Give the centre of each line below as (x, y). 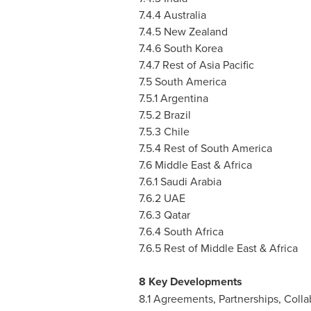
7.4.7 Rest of (169, 65)
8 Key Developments (190, 281)
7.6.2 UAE (162, 198)
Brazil (177, 115)
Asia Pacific (226, 65)
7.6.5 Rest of (169, 248)
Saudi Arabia (191, 181)
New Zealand (195, 31)
